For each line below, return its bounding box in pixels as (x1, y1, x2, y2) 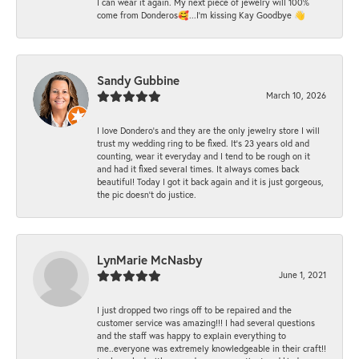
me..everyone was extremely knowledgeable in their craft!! (97, 342, 326, 355)
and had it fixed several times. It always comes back (97, 163, 299, 175)
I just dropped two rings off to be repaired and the (97, 304, 292, 317)
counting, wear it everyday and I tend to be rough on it (97, 150, 310, 163)
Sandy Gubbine (97, 72, 179, 89)
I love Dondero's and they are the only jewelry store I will (97, 124, 320, 137)
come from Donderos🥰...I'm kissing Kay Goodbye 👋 (97, 9, 305, 22)
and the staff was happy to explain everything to (97, 329, 286, 342)
